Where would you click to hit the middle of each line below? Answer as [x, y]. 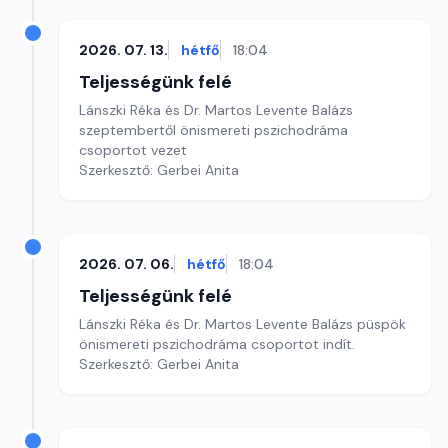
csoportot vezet [135, 150]
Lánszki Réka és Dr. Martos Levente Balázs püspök [242, 324]
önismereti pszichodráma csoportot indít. [219, 344]
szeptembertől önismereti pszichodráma [213, 130]
